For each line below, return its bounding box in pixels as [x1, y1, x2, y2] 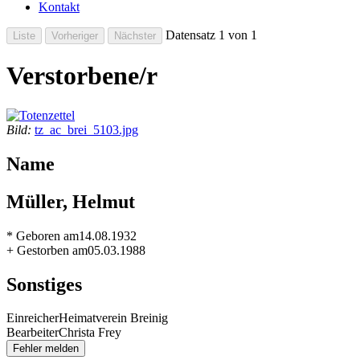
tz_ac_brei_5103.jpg [35, 122, 138, 137]
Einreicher [6, 311, 59, 325]
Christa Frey [59, 325, 121, 340]
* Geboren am [6, 228, 79, 243]
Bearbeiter [6, 325, 59, 340]
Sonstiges [6, 273, 82, 295]
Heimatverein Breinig [59, 311, 168, 325]
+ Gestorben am [6, 243, 88, 257]
